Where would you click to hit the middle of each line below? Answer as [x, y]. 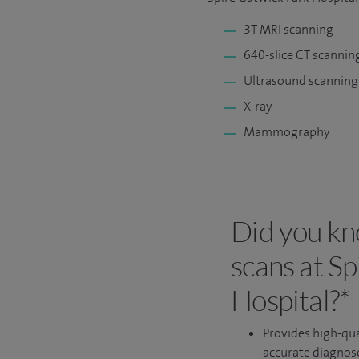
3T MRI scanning [288, 29]
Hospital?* [290, 300]
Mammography [286, 132]
